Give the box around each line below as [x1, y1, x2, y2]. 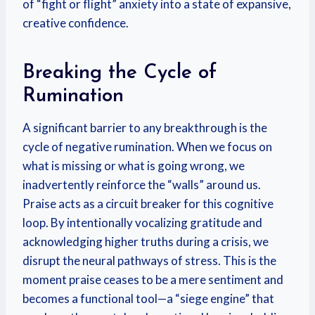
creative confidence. [22, 15, 129, 30]
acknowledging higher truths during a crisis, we [22, 234, 269, 249]
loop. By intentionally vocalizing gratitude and [22, 215, 262, 230]
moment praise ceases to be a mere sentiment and [22, 272, 283, 287]
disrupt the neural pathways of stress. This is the [22, 253, 276, 268]
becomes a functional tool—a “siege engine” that [22, 291, 274, 306]
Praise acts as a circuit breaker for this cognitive [22, 196, 274, 211]
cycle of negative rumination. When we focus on [22, 139, 272, 154]
